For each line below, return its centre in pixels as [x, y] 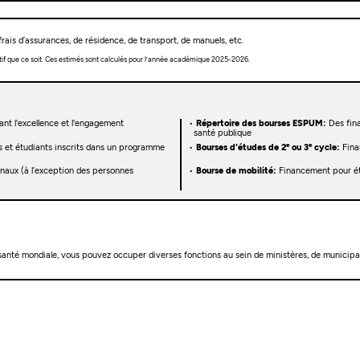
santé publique [222, 133]
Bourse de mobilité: [236, 171]
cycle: [325, 147]
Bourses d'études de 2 [241, 147]
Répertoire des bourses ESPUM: [261, 123]
